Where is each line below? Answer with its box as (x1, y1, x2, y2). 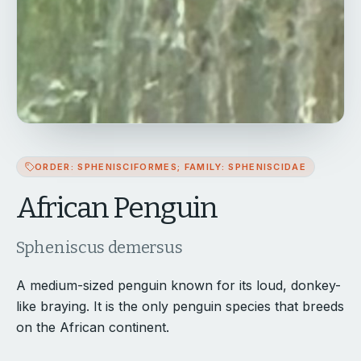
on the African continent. (16, 318, 169, 335)
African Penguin (16, 189, 218, 226)
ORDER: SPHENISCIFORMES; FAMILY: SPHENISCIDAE (35, 160, 307, 172)
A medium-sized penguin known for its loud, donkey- (16, 276, 341, 293)
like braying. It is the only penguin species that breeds (16, 297, 344, 314)
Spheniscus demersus (16, 237, 183, 257)
